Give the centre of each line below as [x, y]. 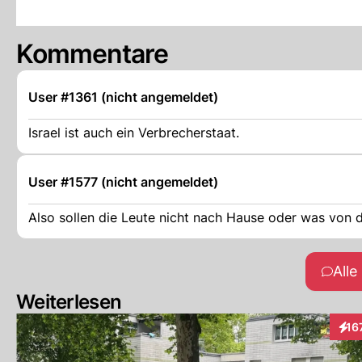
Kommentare [93, 54]
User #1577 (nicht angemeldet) [123, 182]
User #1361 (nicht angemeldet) [123, 97]
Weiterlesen [69, 302]
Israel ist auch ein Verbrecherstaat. [134, 133]
